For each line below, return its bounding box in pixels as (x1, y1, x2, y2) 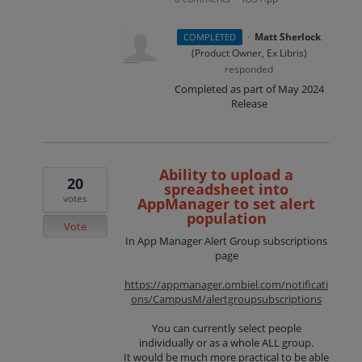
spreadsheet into (164, 179, 289, 199)
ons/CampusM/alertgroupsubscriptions (131, 291, 322, 306)
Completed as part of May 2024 (174, 82, 324, 97)
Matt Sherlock (255, 30, 322, 44)
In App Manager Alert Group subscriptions (125, 233, 328, 248)
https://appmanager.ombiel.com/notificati (124, 276, 329, 292)
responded (225, 62, 274, 77)
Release (230, 96, 267, 112)
